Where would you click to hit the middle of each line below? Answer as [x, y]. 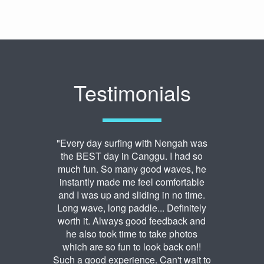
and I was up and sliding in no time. [132, 195]
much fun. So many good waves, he [132, 169]
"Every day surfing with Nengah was [132, 143]
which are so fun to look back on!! [132, 247]
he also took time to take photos [132, 234]
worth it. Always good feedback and [132, 221]
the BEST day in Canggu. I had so [132, 156]
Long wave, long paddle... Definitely [132, 208]
